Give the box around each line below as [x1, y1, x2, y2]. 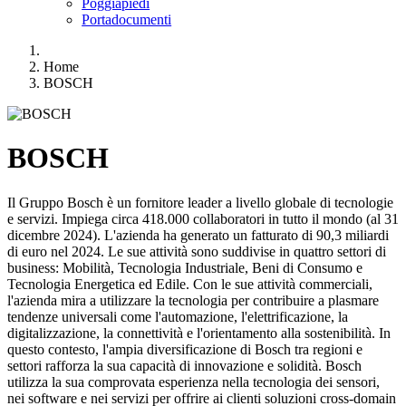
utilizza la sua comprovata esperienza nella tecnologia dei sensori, [7, 373, 380, 390]
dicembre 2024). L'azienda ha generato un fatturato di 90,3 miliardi [7, 227, 389, 243]
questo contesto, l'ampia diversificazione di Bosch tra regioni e [7, 341, 362, 357]
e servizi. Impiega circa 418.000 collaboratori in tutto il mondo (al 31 [7, 210, 399, 227]
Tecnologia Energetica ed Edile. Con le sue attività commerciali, [7, 275, 372, 292]
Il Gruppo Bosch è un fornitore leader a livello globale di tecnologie [7, 194, 393, 210]
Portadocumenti [82, 12, 172, 27]
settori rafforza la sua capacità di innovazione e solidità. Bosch [7, 357, 362, 373]
